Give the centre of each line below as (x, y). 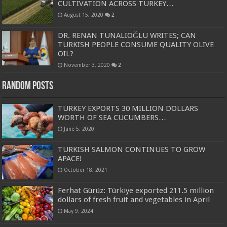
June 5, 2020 (79, 128)
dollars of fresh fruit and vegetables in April (134, 200)
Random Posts (28, 86)
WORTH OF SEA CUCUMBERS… (112, 117)
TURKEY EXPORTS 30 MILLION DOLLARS (128, 108)
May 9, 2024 (79, 211)
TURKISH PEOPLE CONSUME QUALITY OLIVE (136, 44)
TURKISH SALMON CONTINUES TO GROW (132, 149)
